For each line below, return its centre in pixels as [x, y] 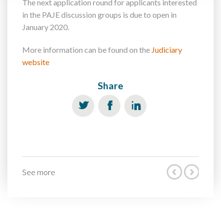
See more [39, 172]
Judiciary [167, 49]
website [36, 62]
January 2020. [46, 27]
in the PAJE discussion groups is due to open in [99, 14]
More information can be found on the [87, 49]
